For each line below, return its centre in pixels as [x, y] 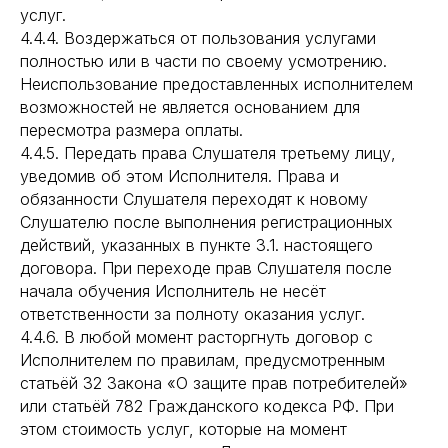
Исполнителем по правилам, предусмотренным [202, 360]
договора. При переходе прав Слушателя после [206, 268]
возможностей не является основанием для [190, 107]
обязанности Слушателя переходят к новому [194, 199]
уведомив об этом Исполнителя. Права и [179, 176]
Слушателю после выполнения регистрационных [206, 222]
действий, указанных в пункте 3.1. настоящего [196, 245]
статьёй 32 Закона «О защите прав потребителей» [214, 383]
